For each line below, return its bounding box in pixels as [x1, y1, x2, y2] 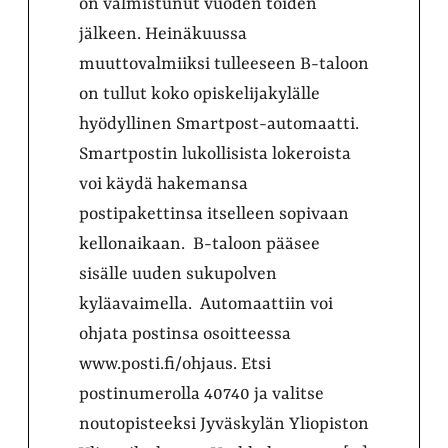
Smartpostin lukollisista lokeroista [79, 144, 351, 164]
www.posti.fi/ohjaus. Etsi [79, 354, 271, 374]
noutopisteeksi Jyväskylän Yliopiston [79, 414, 369, 434]
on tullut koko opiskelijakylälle [79, 84, 320, 104]
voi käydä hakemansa [79, 174, 248, 194]
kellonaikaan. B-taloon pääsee [79, 234, 320, 254]
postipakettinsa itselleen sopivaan [79, 204, 349, 224]
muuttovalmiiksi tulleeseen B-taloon [79, 54, 369, 74]
